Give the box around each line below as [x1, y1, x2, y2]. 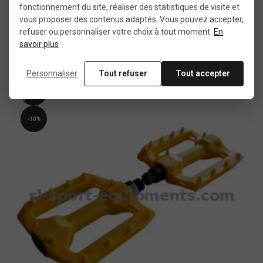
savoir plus [19, 39, 59, 49]
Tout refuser [98, 68, 147, 78]
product [23, 93, 44, 100]
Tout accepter [175, 68, 230, 78]
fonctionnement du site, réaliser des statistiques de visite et [19, 2, 240, 12]
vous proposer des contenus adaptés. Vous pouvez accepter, [19, 14, 244, 24]
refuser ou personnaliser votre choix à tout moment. [19, 26, 214, 36]
